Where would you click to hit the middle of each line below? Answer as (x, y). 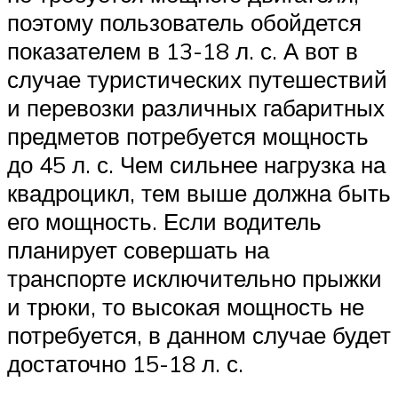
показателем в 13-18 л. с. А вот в (183, 51)
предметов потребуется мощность (188, 136)
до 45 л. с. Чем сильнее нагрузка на (196, 165)
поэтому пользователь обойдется (184, 23)
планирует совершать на (138, 250)
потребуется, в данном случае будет (199, 335)
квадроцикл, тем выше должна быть (199, 193)
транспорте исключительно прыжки (195, 279)
